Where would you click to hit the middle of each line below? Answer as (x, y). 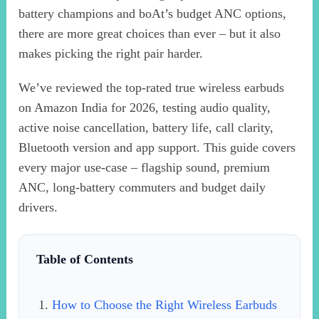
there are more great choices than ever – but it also (150, 34)
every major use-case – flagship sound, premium (145, 168)
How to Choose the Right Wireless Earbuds (165, 305)
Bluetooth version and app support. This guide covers (157, 148)
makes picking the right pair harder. (111, 54)
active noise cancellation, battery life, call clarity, (146, 128)
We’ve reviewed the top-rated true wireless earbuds (152, 88)
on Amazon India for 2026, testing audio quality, (145, 108)
